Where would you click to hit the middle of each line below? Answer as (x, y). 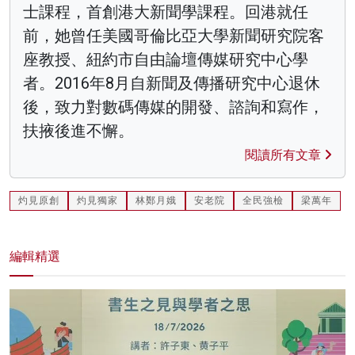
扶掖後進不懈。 (78, 131)
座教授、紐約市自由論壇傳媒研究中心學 (166, 60)
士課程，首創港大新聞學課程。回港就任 (166, 12)
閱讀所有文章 (284, 155)
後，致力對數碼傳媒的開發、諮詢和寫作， (174, 107)
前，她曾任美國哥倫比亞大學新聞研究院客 (174, 36)
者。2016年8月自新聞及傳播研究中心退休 (172, 84)
